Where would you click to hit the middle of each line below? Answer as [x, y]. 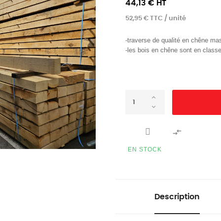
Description [177, 197]
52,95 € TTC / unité [156, 18]
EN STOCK [145, 150]
